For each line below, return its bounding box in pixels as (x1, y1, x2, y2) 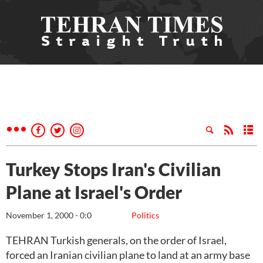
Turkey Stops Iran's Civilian (6, 159, 221, 180)
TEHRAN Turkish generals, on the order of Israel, (6, 234, 227, 247)
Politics (131, 210, 159, 220)
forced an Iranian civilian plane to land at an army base (6, 248, 250, 261)
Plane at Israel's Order (6, 181, 182, 203)
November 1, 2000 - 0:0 (6, 210, 92, 220)
